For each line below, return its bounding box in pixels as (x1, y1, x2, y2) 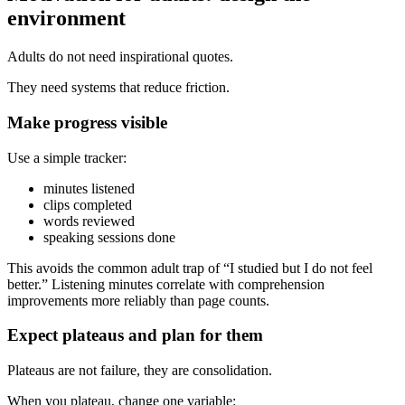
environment (7, 6, 126, 31)
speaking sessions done (43, 229, 175, 245)
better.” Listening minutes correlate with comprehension (7, 276, 325, 292)
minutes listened (43, 180, 135, 196)
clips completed (43, 196, 132, 212)
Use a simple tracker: (7, 149, 127, 165)
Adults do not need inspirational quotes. (7, 49, 233, 65)
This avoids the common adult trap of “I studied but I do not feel (7, 259, 372, 276)
